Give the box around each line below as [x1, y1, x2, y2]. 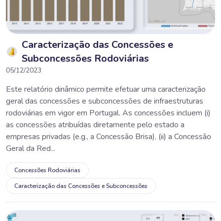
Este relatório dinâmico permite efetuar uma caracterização [6, 83, 206, 95]
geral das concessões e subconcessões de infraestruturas [6, 95, 203, 107]
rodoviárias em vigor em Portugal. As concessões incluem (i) [6, 107, 211, 118]
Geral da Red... [6, 143, 55, 154]
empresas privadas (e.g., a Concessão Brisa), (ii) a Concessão [6, 131, 211, 142]
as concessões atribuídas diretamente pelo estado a [6, 119, 184, 130]
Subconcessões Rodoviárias [22, 51, 149, 65]
